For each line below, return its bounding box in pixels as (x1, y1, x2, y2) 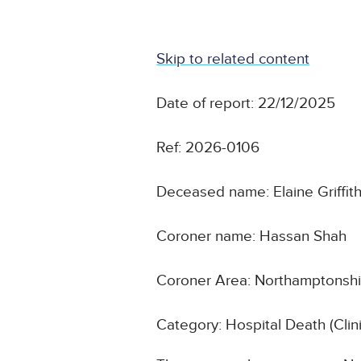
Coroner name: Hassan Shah (156, 227, 347, 247)
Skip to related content (156, 50, 310, 69)
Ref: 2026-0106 (156, 139, 260, 158)
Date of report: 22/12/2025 (156, 94, 336, 114)
